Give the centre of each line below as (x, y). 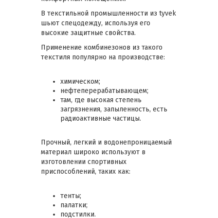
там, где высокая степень (101, 100)
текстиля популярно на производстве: (103, 57)
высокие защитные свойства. (88, 33)
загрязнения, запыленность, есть (114, 109)
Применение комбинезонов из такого (102, 47)
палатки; (74, 205)
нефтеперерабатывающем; (104, 91)
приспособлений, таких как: (86, 171)
